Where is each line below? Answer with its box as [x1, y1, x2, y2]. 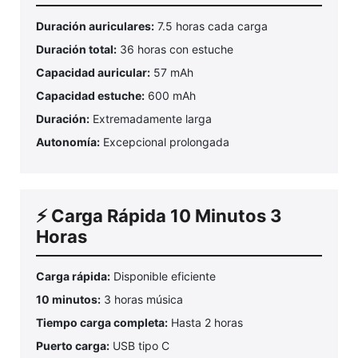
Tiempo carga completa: [36, 316, 168, 330]
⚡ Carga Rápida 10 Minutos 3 [36, 205, 282, 227]
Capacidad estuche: [36, 89, 145, 103]
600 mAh [145, 89, 196, 103]
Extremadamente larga [89, 112, 212, 126]
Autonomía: [36, 135, 100, 149]
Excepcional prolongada [100, 135, 229, 149]
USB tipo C [109, 339, 169, 353]
